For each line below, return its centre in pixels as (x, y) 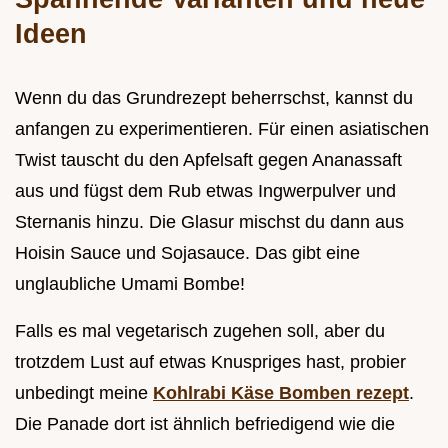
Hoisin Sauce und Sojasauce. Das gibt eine (187, 253)
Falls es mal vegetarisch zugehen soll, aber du (200, 331)
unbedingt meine (84, 393)
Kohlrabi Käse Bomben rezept (281, 393)
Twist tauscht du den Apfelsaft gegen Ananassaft (208, 160)
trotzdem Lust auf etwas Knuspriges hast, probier (210, 362)
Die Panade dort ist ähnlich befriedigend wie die (205, 424)
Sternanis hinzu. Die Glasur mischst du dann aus (209, 222)
